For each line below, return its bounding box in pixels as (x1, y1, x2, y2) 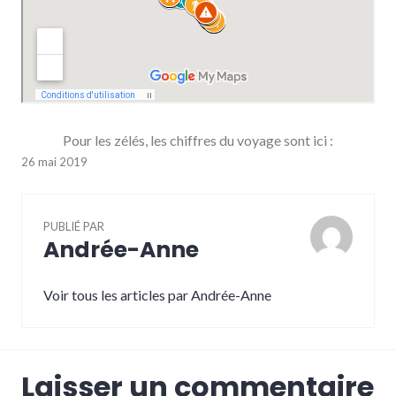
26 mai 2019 (21, 155, 88, 169)
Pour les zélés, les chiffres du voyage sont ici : (63, 132, 333, 148)
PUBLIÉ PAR (43, 219, 104, 233)
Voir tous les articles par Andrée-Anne (43, 286, 271, 303)
